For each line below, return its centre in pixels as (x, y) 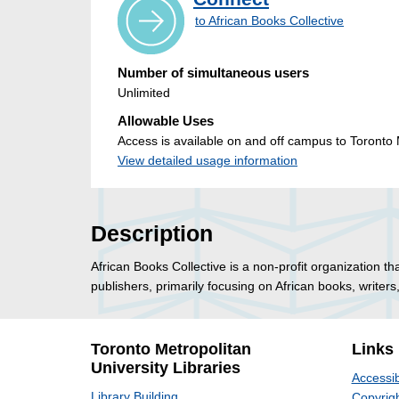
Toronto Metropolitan (171, 350)
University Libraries (166, 368)
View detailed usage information (208, 161)
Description (152, 234)
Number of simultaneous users (213, 73)
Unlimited (144, 93)
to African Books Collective (269, 21)
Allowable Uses (166, 121)
